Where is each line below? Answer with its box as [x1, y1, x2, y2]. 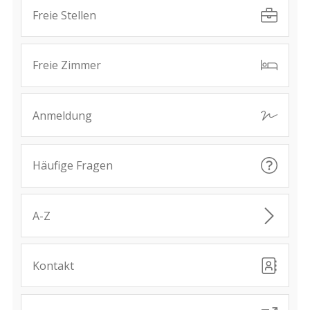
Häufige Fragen [32, 158, 113, 174]
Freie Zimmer [32, 57, 101, 73]
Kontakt [32, 257, 74, 273]
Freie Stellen [32, 8, 96, 23]
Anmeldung [32, 107, 92, 123]
